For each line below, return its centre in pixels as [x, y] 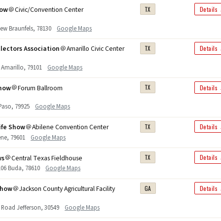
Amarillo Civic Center [96, 49]
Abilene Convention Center [71, 127]
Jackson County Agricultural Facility [67, 188]
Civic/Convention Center [49, 10]
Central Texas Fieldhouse [47, 158]
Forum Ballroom [40, 88]
